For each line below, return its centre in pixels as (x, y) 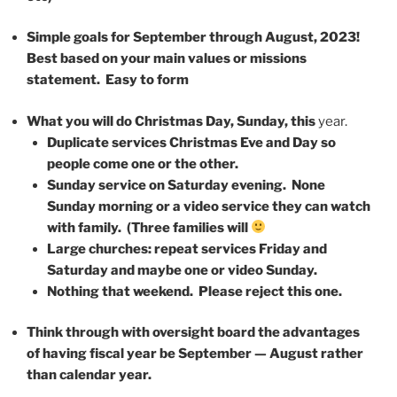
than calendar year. (89, 375)
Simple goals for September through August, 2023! (195, 38)
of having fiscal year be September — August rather (195, 354)
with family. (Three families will (148, 227)
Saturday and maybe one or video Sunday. (182, 270)
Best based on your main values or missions (167, 59)
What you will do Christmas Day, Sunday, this (171, 121)
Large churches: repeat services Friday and (187, 249)
